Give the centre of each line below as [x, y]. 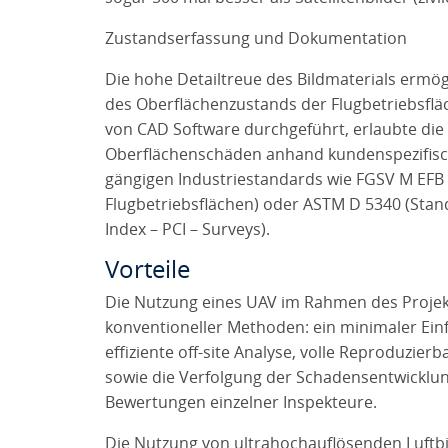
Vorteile [147, 270]
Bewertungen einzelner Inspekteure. [240, 402]
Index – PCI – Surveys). [187, 229]
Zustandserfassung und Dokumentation [255, 38]
